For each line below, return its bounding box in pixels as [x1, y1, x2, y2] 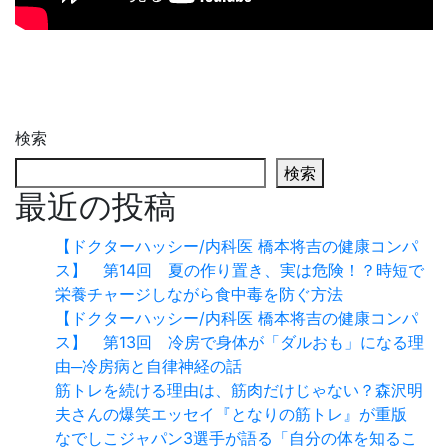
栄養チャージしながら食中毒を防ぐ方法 [55, 284, 343, 305]
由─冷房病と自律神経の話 [55, 356, 242, 377]
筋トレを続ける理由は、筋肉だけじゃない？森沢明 [55, 380, 423, 401]
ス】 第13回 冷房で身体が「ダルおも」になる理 [55, 332, 424, 353]
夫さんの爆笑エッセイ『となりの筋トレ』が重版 [55, 404, 407, 425]
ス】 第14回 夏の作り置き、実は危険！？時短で [55, 260, 424, 281]
